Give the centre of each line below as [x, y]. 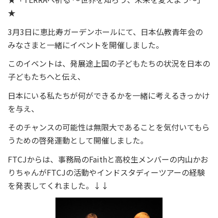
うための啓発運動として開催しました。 [78, 140]
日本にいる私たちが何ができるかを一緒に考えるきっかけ [109, 95]
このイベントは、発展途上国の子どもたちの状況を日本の [109, 64]
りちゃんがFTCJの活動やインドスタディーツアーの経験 [106, 172]
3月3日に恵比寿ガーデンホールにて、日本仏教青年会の [105, 31]
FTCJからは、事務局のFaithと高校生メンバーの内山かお [108, 159]
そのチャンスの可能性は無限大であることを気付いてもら [109, 127]
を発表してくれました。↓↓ [58, 185]
